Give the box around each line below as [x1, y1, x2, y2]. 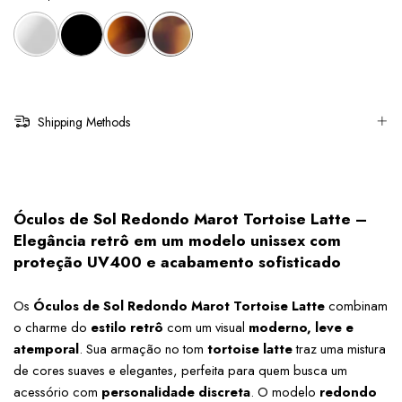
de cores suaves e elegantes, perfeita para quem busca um [13, 361, 347, 380]
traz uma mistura [293, 339, 386, 359]
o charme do [13, 318, 91, 337]
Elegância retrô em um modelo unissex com [13, 229, 341, 252]
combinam [325, 296, 388, 316]
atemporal [13, 339, 79, 359]
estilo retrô [91, 318, 163, 337]
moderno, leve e [249, 318, 354, 337]
